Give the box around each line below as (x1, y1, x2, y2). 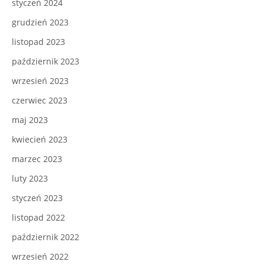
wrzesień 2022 (12, 251, 69, 263)
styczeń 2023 (12, 192, 63, 204)
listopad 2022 (12, 212, 65, 224)
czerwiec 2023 (12, 95, 67, 106)
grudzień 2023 (12, 17, 69, 28)
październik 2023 (12, 56, 79, 67)
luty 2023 (12, 173, 48, 185)
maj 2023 (12, 114, 48, 126)
